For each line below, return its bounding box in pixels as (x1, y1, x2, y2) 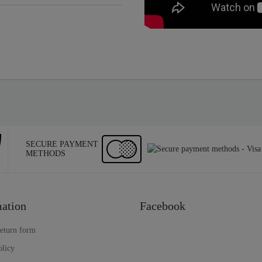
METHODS (26, 149, 65, 158)
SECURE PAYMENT (26, 140, 98, 149)
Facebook (140, 199, 185, 213)
